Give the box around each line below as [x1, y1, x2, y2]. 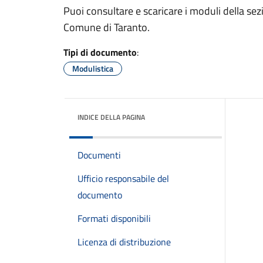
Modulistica [72, 62, 113, 75]
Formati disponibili [77, 211, 151, 225]
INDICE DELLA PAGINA [77, 112, 145, 123]
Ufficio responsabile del [77, 171, 169, 186]
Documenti [77, 148, 121, 162]
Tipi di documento [63, 45, 137, 59]
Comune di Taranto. [63, 19, 150, 35]
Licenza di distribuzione [77, 235, 171, 249]
